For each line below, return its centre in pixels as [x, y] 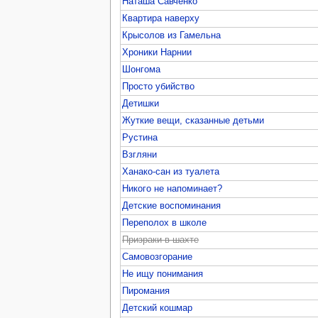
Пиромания [146, 291]
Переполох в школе [165, 223]
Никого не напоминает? [172, 188]
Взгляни [140, 154]
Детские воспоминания [172, 205]
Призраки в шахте [161, 240]
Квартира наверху [161, 18]
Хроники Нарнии [157, 52]
